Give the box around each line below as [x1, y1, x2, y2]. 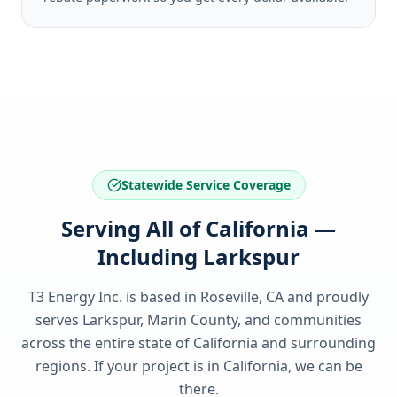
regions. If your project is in [35, 356, 223, 376]
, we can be [287, 356, 362, 376]
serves [35, 310, 82, 330]
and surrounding [258, 333, 376, 353]
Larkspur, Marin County [82, 310, 237, 330]
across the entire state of [21, 333, 193, 353]
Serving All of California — [61, 214, 336, 243]
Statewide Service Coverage [121, 176, 291, 193]
